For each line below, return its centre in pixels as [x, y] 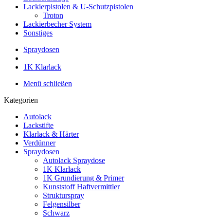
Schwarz [56, 213]
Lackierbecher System [57, 24]
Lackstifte [38, 125]
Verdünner [39, 143]
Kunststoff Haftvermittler [81, 187]
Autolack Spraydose [74, 160]
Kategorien [21, 100]
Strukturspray [64, 195]
